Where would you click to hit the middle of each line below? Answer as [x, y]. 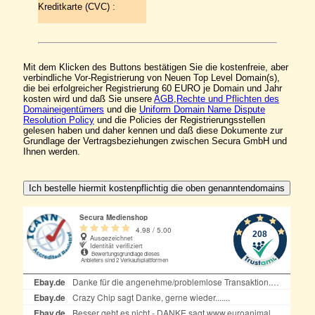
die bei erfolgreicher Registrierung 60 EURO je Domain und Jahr [153, 88]
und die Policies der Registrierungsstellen [180, 120]
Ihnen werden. [52, 152]
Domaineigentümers [64, 109]
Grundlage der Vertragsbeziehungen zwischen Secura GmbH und [155, 141]
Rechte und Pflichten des [228, 99]
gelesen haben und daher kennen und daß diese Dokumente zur [153, 130]
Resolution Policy [59, 120]
